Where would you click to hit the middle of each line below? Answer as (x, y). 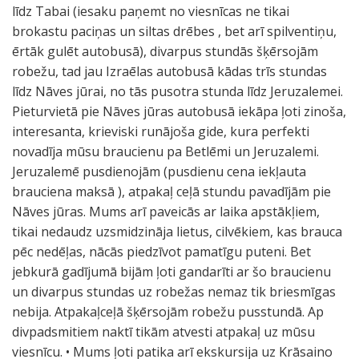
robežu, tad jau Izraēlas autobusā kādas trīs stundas (169, 71)
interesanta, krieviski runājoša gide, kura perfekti (161, 131)
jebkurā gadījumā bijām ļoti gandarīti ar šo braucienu (171, 272)
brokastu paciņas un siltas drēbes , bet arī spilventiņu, (174, 31)
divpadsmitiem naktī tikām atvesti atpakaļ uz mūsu (163, 332)
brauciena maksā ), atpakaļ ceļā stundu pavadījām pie (171, 192)
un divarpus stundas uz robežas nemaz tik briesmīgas (174, 292)
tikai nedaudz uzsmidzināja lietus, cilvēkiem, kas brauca (177, 232)
